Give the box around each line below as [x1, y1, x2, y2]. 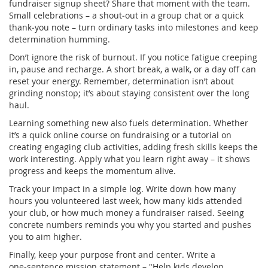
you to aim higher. [9, 230, 82, 242]
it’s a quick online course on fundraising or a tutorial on [9, 129, 232, 141]
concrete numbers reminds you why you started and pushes [9, 218, 251, 230]
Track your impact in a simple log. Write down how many [9, 182, 236, 194]
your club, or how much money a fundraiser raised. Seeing [9, 206, 244, 218]
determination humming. [9, 33, 110, 45]
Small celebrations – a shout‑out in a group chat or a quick [9, 9, 243, 21]
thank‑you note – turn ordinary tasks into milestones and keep [9, 21, 258, 33]
